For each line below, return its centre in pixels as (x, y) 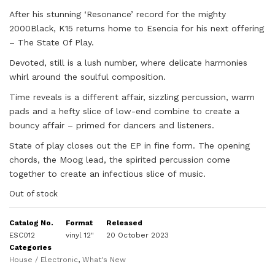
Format (79, 223)
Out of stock (33, 194)
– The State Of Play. (52, 42)
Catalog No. (31, 223)
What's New (104, 260)
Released (124, 223)
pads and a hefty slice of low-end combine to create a (124, 111)
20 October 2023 (137, 235)
